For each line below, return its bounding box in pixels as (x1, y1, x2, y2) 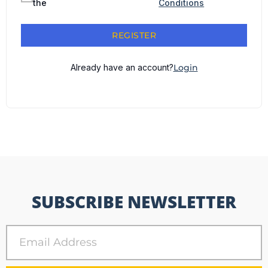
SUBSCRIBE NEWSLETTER (32, 190, 236, 213)
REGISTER (112, 30, 156, 41)
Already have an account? (70, 62, 173, 72)
